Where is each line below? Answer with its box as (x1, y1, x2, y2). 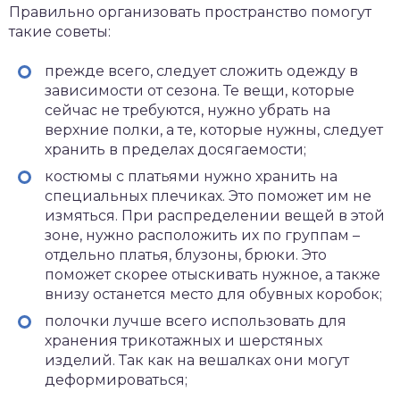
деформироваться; (45, 371, 187, 389)
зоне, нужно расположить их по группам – (45, 227, 360, 245)
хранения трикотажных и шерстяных (45, 332, 322, 350)
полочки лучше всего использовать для (45, 312, 346, 330)
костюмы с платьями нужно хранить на (45, 168, 337, 186)
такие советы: (9, 23, 111, 41)
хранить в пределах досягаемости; (45, 141, 306, 159)
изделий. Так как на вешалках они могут (45, 352, 349, 370)
